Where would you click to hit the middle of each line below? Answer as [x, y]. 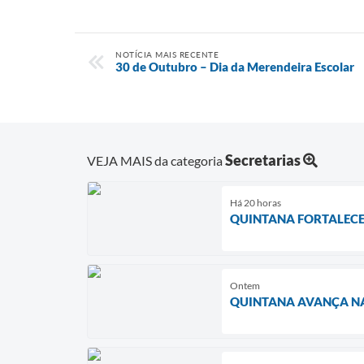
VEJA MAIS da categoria [156, 160]
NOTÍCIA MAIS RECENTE [167, 54]
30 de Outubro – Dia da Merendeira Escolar [235, 67]
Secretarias [263, 160]
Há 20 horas [256, 202]
